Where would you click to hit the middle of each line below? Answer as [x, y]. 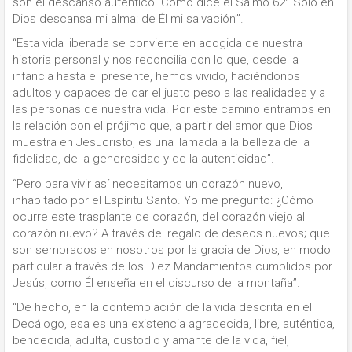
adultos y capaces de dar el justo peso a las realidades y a [169, 93]
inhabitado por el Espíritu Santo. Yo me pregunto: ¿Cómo [163, 200]
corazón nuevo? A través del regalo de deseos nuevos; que [171, 233]
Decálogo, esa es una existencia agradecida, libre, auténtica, [174, 324]
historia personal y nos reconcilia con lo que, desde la [156, 60]
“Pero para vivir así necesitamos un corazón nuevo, [148, 183]
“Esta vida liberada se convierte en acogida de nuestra [158, 44]
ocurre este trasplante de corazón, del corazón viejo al [159, 216]
